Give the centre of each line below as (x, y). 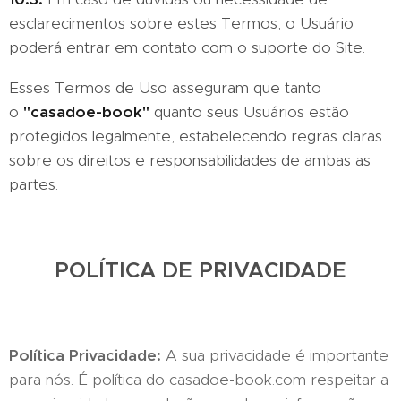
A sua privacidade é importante (277, 355)
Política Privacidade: (87, 355)
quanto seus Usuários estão (252, 112)
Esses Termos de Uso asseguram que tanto (165, 88)
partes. (34, 184)
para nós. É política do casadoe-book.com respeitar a (199, 380)
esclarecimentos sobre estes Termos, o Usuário (181, 23)
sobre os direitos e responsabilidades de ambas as (190, 160)
